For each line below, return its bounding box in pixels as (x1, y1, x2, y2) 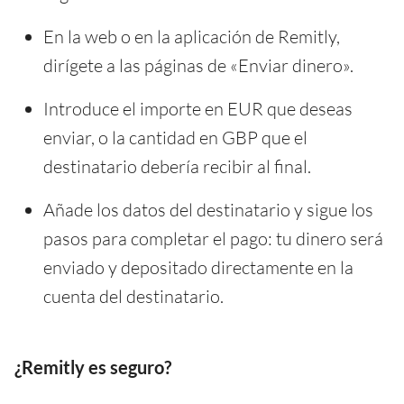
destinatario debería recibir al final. (43, 154, 311, 178)
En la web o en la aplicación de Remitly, (43, 24, 340, 48)
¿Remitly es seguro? (14, 355, 171, 378)
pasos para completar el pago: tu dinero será (43, 226, 383, 250)
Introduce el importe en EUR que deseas (43, 96, 353, 120)
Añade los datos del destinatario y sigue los (43, 197, 373, 221)
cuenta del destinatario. (43, 284, 224, 308)
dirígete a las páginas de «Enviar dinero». (43, 53, 353, 77)
